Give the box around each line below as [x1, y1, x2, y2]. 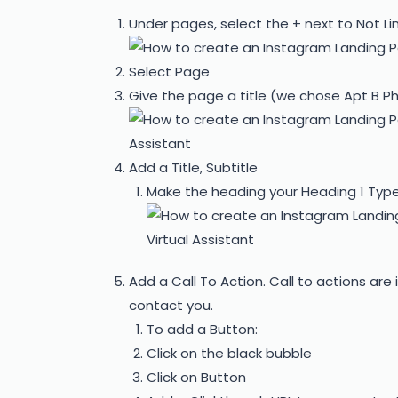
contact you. [129, 296, 213, 315]
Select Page [129, 62, 210, 82]
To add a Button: [147, 320, 258, 339]
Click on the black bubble [147, 344, 312, 363]
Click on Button [147, 368, 246, 387]
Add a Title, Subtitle [129, 158, 258, 178]
